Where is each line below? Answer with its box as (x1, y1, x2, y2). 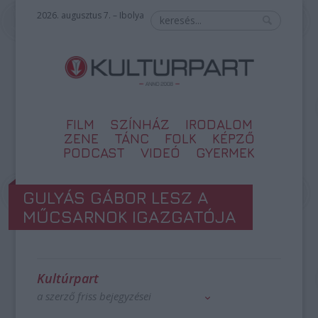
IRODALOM (185, 116, 253, 132)
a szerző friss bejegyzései (37, 289, 152, 303)
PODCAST (63, 145, 125, 160)
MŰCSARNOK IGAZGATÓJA (23, 207, 237, 226)
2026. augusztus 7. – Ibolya (37, 9, 145, 21)
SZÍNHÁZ (109, 116, 170, 132)
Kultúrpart (37, 270, 99, 287)
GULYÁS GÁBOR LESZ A (23, 187, 209, 207)
